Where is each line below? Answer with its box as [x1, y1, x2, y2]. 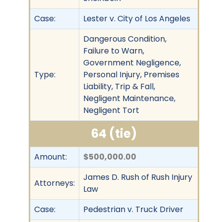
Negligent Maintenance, [83, 92, 175, 104]
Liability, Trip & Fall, [83, 80, 155, 92]
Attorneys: [34, 177, 75, 189]
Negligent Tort [83, 104, 139, 116]
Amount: [34, 151, 67, 163]
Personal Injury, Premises [83, 68, 179, 80]
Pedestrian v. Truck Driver [83, 203, 183, 215]
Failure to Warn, [83, 45, 144, 56]
